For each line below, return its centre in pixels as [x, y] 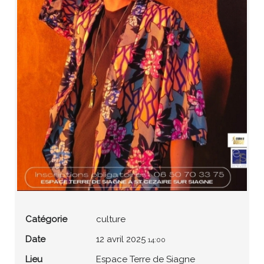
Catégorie [46, 219]
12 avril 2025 [121, 239]
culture [110, 219]
